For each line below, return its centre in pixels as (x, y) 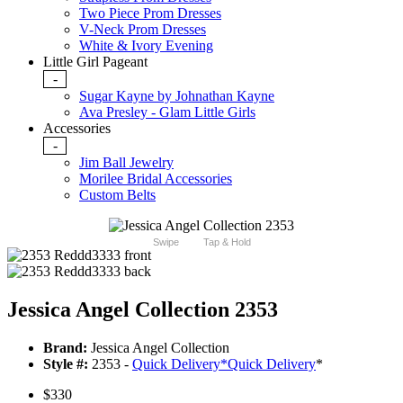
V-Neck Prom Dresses (143, 30)
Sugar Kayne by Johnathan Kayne (177, 96)
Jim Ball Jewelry (126, 163)
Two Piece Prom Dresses (150, 13)
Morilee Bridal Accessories (156, 179)
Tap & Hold (227, 242)
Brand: (65, 348)
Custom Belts (117, 195)
